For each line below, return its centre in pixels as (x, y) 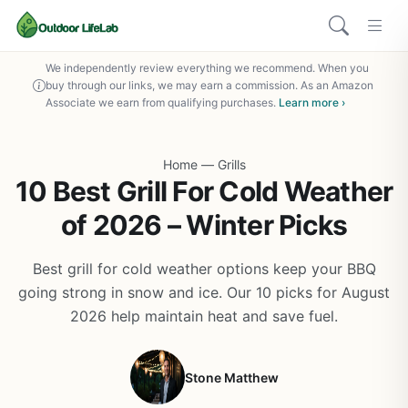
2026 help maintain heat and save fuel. (204, 316)
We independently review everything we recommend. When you (207, 68)
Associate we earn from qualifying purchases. (162, 102)
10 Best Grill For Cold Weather (204, 191)
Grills (231, 164)
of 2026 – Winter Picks (204, 225)
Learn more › (312, 102)
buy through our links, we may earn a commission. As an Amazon (209, 85)
